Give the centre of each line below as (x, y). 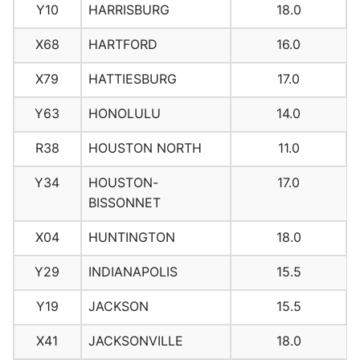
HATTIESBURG (132, 79)
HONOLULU (124, 114)
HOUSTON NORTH (145, 148)
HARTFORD (123, 45)
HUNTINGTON (131, 237)
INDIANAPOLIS (133, 272)
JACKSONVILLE (135, 341)
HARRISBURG (129, 10)
